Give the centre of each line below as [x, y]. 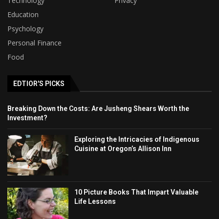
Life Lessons [95, 202]
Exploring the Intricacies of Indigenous [137, 139]
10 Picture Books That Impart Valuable [137, 192]
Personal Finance [34, 43]
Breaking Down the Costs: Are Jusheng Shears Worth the [98, 108]
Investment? [27, 118]
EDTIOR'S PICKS [39, 83]
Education [23, 14]
